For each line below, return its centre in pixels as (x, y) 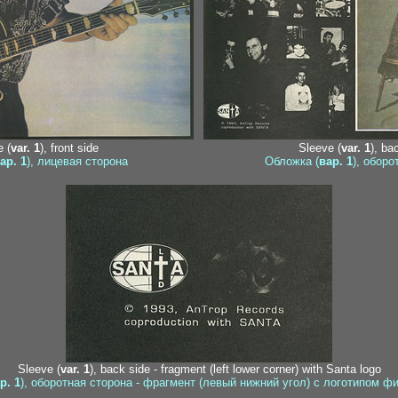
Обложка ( (291, 161)
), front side (69, 148)
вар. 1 (335, 161)
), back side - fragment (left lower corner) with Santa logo (235, 369)
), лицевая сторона (77, 161)
